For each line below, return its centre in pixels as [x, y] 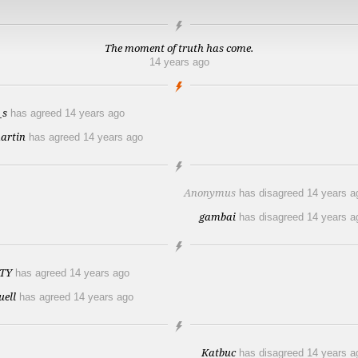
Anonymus [210, 193]
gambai [217, 217]
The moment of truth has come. [179, 48]
